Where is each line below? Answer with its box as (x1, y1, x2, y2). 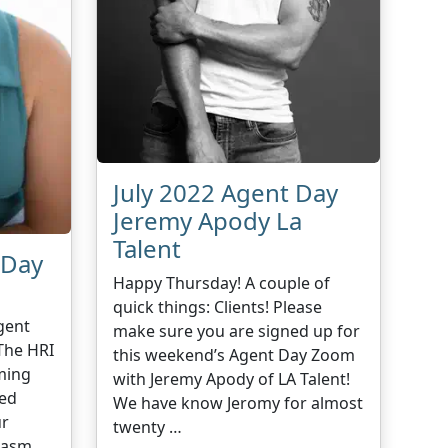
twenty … (113, 415, 183, 438)
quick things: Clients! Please (113, 295, 323, 318)
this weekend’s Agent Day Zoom (113, 343, 356, 366)
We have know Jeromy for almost (113, 391, 364, 414)
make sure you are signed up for (113, 319, 361, 342)
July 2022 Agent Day (113, 175, 339, 209)
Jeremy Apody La (113, 203, 303, 237)
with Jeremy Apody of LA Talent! (113, 367, 351, 390)
